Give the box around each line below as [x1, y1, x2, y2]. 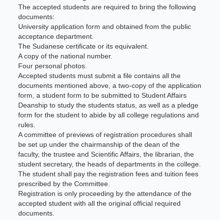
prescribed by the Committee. [18, 180, 110, 188]
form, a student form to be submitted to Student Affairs [18, 91, 187, 99]
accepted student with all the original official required [18, 199, 181, 207]
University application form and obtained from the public [18, 23, 192, 30]
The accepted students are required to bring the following [18, 3, 196, 11]
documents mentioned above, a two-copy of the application [18, 82, 202, 89]
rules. [18, 121, 36, 129]
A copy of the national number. [18, 52, 113, 60]
